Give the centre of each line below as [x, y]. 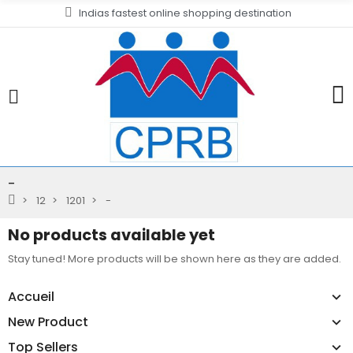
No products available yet [111, 235]
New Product [48, 322]
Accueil [31, 297]
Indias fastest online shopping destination [185, 13]
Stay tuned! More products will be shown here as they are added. [175, 259]
